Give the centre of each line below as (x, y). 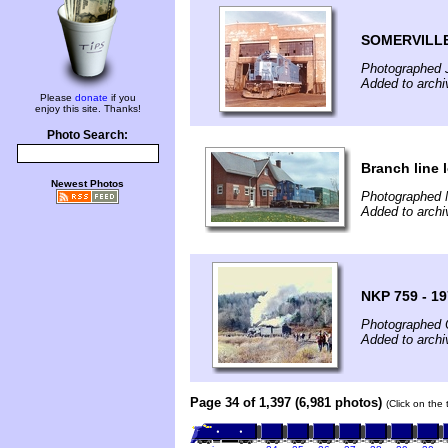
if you (121, 97)
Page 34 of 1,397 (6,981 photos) (286, 402)
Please (57, 97)
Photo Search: (87, 135)
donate (91, 97)
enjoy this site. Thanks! (87, 108)
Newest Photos (87, 183)
